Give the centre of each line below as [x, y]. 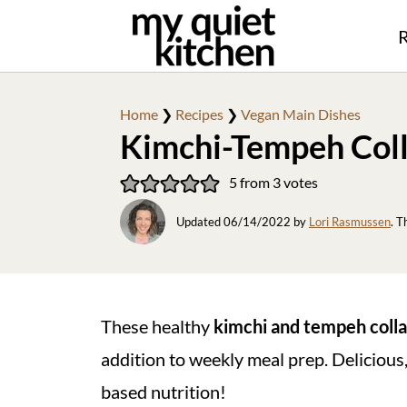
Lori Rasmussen [350, 221]
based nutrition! [164, 392]
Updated [200, 221]
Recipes [199, 114]
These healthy [157, 326]
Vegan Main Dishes [301, 114]
